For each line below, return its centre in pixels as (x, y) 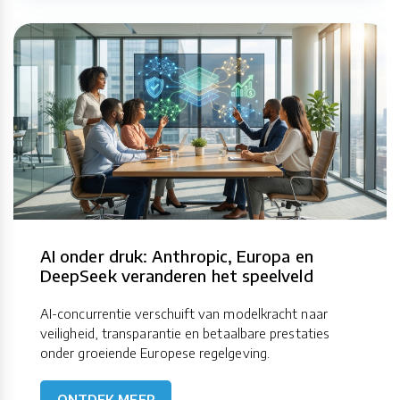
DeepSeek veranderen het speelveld (177, 276)
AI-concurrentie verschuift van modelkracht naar (184, 314)
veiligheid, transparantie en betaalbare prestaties (185, 333)
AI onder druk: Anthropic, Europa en (177, 256)
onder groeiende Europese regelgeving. (155, 353)
